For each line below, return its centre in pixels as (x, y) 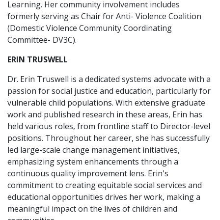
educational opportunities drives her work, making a (104, 197)
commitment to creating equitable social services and (105, 185)
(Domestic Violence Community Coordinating (90, 28)
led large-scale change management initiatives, (94, 150)
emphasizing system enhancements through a (93, 162)
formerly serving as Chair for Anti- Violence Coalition (104, 16)
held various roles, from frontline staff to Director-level (109, 126)
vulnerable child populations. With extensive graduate (106, 103)
